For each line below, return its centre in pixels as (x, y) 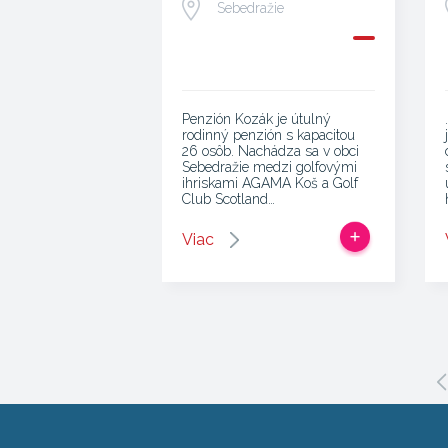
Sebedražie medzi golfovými (269, 167)
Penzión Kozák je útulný (256, 119)
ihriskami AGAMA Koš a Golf (270, 183)
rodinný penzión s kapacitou (268, 135)
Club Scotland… (228, 199)
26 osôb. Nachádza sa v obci (270, 151)
